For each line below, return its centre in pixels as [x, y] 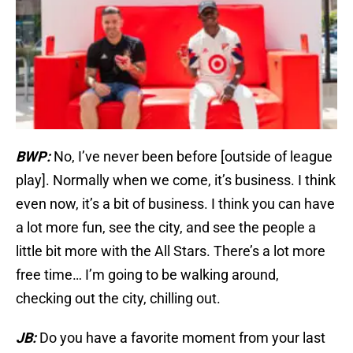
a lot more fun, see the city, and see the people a [166, 228]
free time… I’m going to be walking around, [147, 275]
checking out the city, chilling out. [118, 299]
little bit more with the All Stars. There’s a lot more [171, 251]
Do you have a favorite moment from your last [182, 338]
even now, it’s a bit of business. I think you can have [175, 204]
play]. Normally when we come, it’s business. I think [176, 180]
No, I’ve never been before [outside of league [193, 157]
